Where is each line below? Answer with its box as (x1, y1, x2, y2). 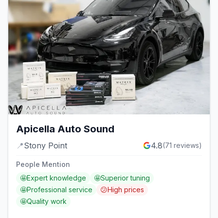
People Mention (16, 160, 70, 168)
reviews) (172, 141, 202, 149)
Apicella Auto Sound (16, 123, 114, 135)
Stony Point (24, 140, 67, 150)
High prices (108, 185, 144, 194)
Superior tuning (101, 173, 150, 182)
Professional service (27, 185, 92, 194)
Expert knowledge (27, 173, 86, 182)
